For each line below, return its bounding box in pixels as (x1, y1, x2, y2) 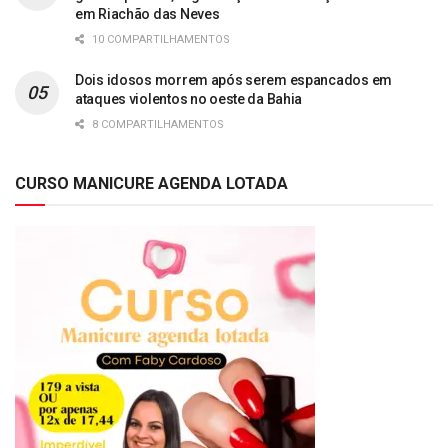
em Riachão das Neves (75, 5, 220, 22)
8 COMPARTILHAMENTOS (89, 117, 224, 131)
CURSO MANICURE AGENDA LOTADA (15, 173, 288, 193)
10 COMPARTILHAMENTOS (89, 32, 230, 46)
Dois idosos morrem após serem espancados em (75, 71, 392, 88)
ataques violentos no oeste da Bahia (75, 90, 303, 107)
